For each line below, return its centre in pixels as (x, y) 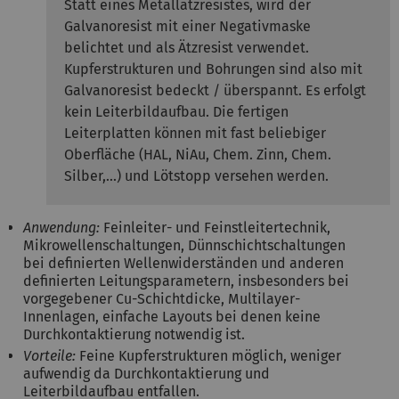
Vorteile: (49, 355)
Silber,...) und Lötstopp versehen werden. (196, 175)
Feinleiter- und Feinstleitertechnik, (217, 227)
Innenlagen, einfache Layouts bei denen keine (172, 316)
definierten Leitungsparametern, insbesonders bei (186, 281)
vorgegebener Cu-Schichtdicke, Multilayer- (162, 298)
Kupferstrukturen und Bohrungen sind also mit (213, 69)
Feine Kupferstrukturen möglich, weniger (208, 355)
